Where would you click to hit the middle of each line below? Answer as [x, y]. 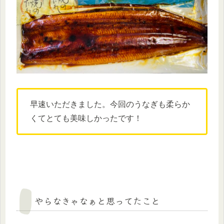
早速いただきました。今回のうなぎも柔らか [110, 104]
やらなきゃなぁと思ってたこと [97, 201]
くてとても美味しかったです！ [86, 118]
